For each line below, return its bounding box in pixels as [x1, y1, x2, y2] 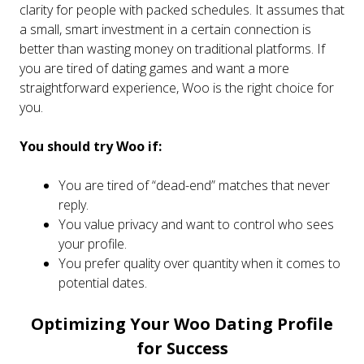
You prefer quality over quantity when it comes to [58, 253, 340, 272]
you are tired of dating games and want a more [19, 58, 289, 77]
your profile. [58, 234, 127, 253]
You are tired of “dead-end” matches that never [58, 175, 330, 194]
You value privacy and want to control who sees [58, 214, 334, 233]
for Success [136, 336, 228, 359]
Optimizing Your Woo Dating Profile [31, 312, 333, 335]
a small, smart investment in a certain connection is [19, 19, 311, 38]
